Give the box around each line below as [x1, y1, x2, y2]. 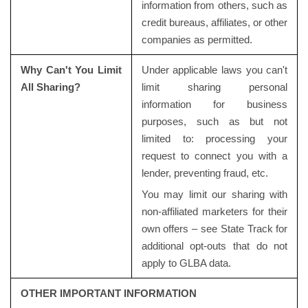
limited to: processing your [141, 133, 288, 144]
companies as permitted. [141, 33, 252, 45]
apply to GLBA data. [141, 256, 231, 269]
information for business [141, 98, 288, 110]
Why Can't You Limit [20, 64, 122, 76]
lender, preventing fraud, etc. [141, 167, 268, 179]
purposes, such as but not [141, 115, 288, 127]
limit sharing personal [141, 81, 288, 93]
